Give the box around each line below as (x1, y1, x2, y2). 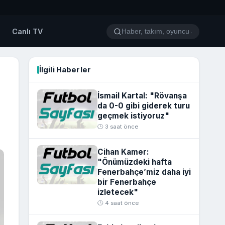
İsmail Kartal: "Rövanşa (97, 90, 187, 100)
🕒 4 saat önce (97, 199, 139, 206)
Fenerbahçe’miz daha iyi (97, 167, 191, 177)
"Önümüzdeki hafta (97, 157, 172, 167)
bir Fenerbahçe (97, 177, 156, 187)
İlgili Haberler (39, 65, 91, 74)
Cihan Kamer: (97, 147, 149, 157)
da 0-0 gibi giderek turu (97, 100, 190, 110)
